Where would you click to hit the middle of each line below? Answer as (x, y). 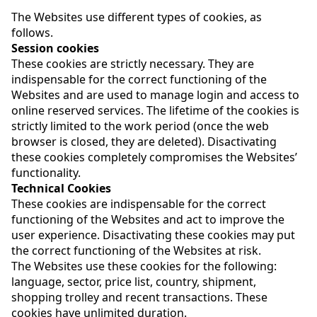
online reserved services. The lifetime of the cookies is (155, 110)
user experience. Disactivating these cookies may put (153, 235)
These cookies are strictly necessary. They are (133, 63)
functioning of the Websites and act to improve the (148, 219)
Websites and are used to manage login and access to (155, 94)
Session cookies (55, 48)
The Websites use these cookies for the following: (144, 266)
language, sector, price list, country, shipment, (134, 281)
